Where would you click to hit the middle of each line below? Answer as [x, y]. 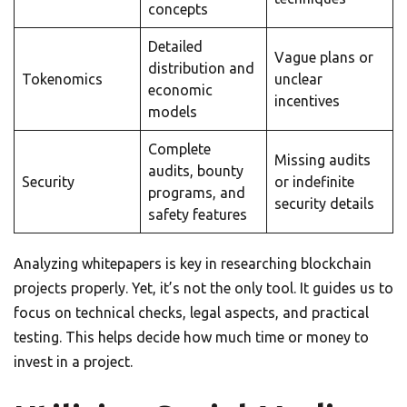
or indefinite [314, 182]
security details [324, 204]
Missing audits [323, 160]
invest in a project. [73, 362]
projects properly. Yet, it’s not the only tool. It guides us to [203, 288]
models [173, 112]
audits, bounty [196, 171]
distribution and [201, 69]
